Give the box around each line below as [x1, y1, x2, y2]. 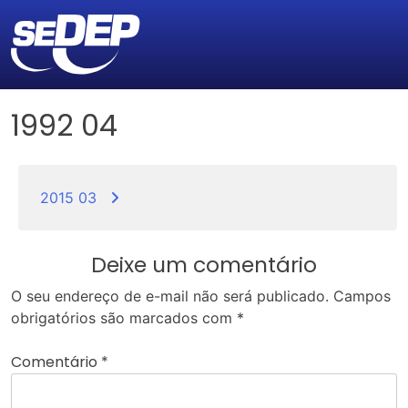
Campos [333, 287, 391, 306]
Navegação [10, 161, 144, 194]
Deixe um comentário [91, 250, 317, 280]
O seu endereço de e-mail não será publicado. [11, 287, 329, 306]
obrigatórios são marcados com [11, 309, 237, 328]
